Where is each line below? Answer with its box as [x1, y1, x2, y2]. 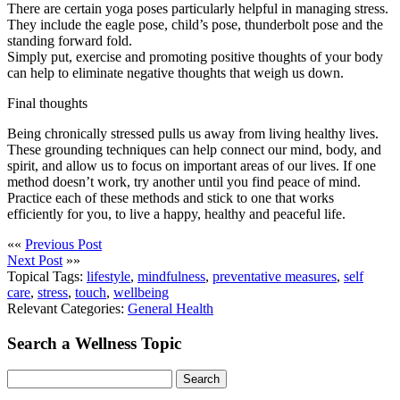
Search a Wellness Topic [7, 333, 181, 353]
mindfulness [137, 268, 205, 284]
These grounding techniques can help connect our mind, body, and [7, 141, 381, 157]
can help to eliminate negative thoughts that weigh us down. [7, 64, 344, 80]
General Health [128, 300, 213, 316]
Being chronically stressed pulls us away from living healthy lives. [7, 125, 379, 141]
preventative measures [212, 268, 337, 284]
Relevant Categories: [7, 300, 128, 316]
